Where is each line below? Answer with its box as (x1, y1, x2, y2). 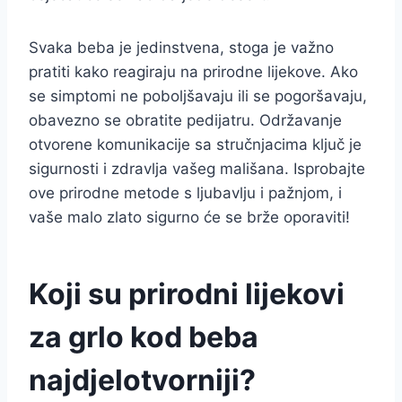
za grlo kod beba (29, 319, 258, 354)
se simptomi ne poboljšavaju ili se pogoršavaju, (29, 87, 367, 105)
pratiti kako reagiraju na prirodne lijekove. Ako (29, 63, 358, 81)
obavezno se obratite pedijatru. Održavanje (29, 111, 342, 129)
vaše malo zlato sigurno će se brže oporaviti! (29, 208, 350, 226)
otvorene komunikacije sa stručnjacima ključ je (29, 135, 362, 153)
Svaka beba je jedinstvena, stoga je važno (29, 39, 334, 57)
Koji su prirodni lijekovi (29, 276, 345, 311)
